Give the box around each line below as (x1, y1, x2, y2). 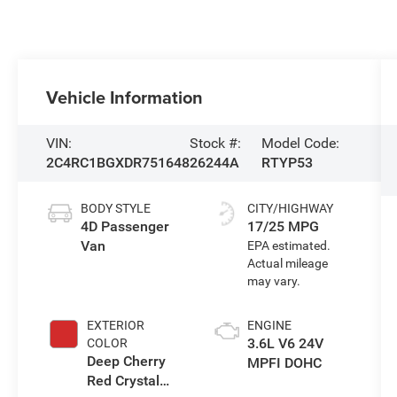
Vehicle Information (46, 84, 204, 111)
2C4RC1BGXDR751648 (46, 154, 191, 172)
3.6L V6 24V (246, 335, 323, 353)
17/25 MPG (246, 218, 319, 236)
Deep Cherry (87, 353, 167, 370)
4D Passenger (81, 218, 170, 236)
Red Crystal (87, 372, 160, 390)
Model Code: (261, 135, 339, 152)
